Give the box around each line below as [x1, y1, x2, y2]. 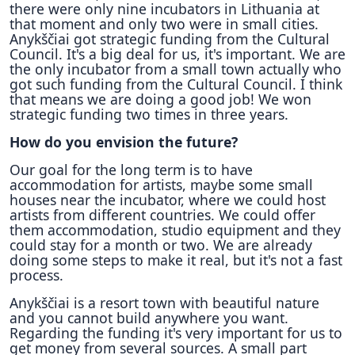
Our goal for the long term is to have [10, 160, 253, 179]
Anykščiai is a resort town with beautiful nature [10, 293, 319, 312]
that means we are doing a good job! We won [10, 90, 311, 109]
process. [10, 265, 63, 284]
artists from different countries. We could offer [10, 205, 315, 224]
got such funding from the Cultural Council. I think [10, 74, 342, 94]
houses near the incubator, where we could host [10, 190, 326, 209]
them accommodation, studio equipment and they [10, 220, 341, 239]
